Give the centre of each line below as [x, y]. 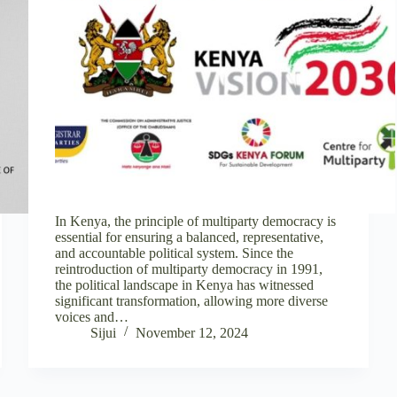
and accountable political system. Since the [175, 253]
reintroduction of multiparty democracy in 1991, [189, 269]
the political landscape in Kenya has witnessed [185, 284]
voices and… [92, 316]
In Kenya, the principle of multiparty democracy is [196, 221]
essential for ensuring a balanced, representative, [190, 237]
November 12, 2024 [192, 332]
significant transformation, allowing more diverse [192, 300]
